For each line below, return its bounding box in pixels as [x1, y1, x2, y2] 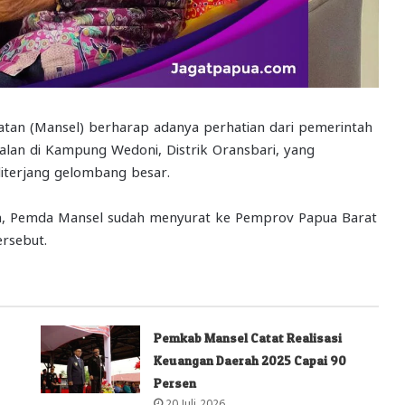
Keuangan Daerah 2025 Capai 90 [154, 352, 347, 368]
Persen [154, 374, 197, 391]
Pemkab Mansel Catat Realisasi [154, 329, 343, 345]
